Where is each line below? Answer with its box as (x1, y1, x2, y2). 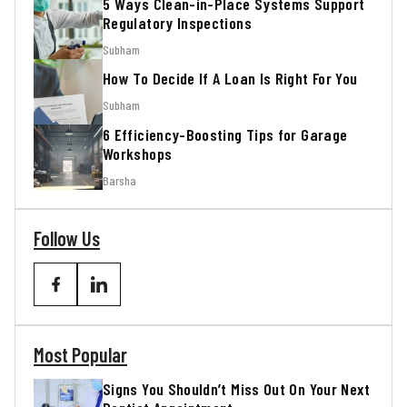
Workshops (103, 143, 173, 164)
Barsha (103, 172, 136, 188)
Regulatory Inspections (103, 12, 252, 33)
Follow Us (34, 226, 100, 250)
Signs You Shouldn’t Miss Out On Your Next (103, 378, 371, 399)
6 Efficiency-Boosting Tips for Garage (103, 124, 348, 144)
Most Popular (34, 342, 127, 366)
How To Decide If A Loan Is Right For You (103, 68, 358, 88)
